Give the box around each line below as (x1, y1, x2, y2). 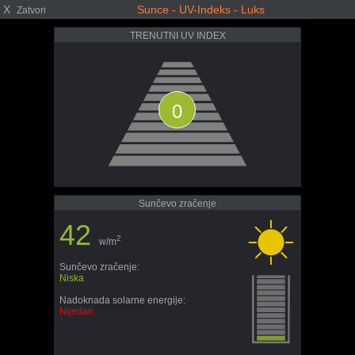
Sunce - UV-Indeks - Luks (136, 3, 265, 16)
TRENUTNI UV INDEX (129, 30, 226, 41)
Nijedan (59, 306, 94, 317)
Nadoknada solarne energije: (59, 295, 185, 306)
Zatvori (17, 5, 46, 15)
